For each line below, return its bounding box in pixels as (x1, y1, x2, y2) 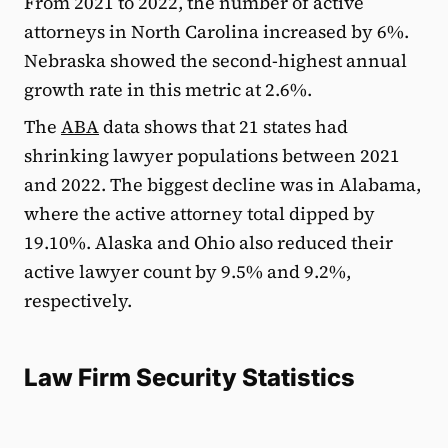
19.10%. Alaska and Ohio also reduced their (24, 229, 393, 255)
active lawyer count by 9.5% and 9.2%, (24, 258, 351, 284)
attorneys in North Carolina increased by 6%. (24, 18, 409, 44)
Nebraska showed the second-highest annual (24, 47, 407, 73)
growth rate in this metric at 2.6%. (24, 76, 312, 102)
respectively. (24, 287, 132, 313)
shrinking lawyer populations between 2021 (24, 142, 400, 168)
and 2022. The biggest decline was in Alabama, (24, 171, 421, 197)
